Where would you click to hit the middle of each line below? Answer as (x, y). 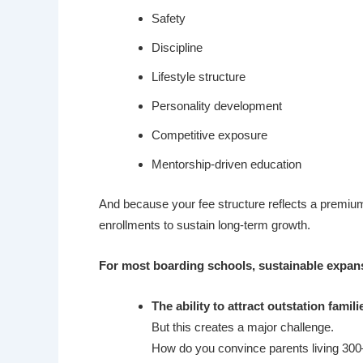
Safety (169, 19)
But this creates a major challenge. (243, 327)
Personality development (217, 106)
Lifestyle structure (199, 77)
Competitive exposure (209, 135)
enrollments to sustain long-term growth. (205, 224)
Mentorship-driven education (226, 164)
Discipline (177, 48)
